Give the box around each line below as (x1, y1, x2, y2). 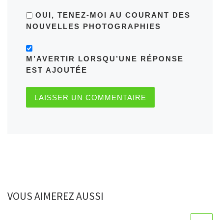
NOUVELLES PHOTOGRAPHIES (26, 22, 161, 30)
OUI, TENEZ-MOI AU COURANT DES (32, 10, 191, 19)
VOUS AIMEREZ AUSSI (7, 190, 104, 203)
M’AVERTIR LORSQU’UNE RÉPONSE (26, 55, 184, 63)
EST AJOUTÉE (26, 66, 87, 75)
